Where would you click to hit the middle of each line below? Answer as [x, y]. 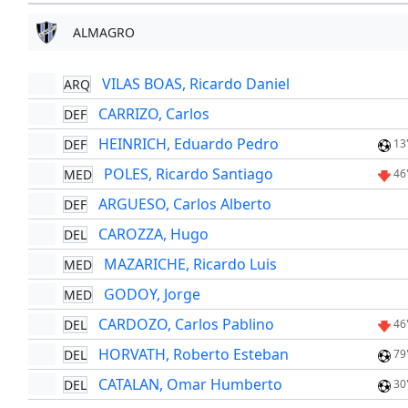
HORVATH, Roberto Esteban [193, 355]
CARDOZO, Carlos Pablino [186, 325]
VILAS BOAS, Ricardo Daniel [195, 84]
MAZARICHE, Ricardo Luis [190, 265]
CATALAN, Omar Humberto [190, 385]
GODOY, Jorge [152, 295]
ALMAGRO [103, 33]
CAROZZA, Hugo [153, 235]
